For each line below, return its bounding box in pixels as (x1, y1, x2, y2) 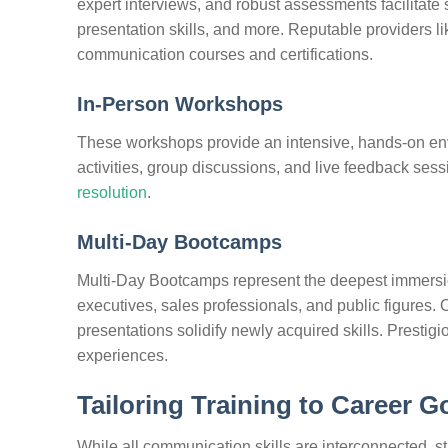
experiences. (77, 346, 168, 364)
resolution (77, 183, 147, 201)
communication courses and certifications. (77, 46, 373, 64)
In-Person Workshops (77, 92, 283, 115)
